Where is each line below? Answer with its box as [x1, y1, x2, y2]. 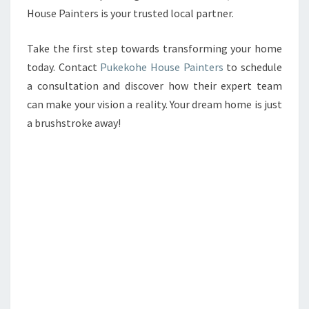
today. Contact [27, 60, 101, 74]
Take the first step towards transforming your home [27, 41, 282, 55]
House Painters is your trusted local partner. [27, 6, 234, 20]
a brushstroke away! [27, 116, 121, 130]
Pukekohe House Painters [100, 60, 223, 74]
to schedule [223, 60, 283, 74]
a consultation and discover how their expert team [27, 79, 282, 92]
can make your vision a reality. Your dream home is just [27, 97, 282, 111]
